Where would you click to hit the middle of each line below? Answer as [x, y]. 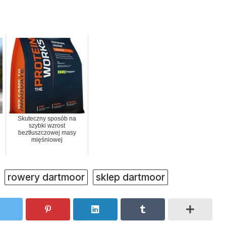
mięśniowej [47, 140]
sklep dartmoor [130, 177]
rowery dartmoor [46, 177]
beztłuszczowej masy [47, 133]
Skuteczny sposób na [47, 119]
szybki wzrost [47, 126]
